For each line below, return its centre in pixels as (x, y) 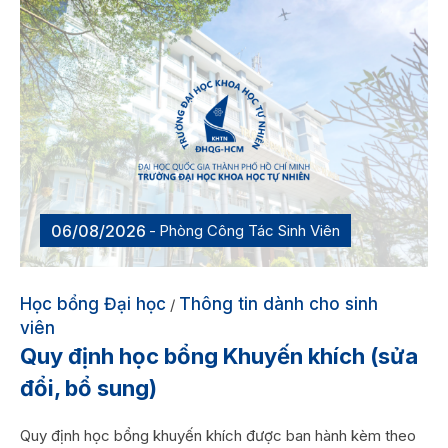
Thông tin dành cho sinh (278, 303)
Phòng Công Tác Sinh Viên (249, 230)
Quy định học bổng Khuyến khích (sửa (219, 355)
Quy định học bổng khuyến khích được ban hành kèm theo (218, 435)
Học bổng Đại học (93, 303)
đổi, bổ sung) (88, 387)
